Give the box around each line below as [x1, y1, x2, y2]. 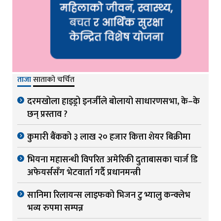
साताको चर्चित [33, 73, 74, 87]
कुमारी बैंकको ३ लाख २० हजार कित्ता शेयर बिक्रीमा [27, 130, 190, 145]
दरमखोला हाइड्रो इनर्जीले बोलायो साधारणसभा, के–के [27, 94, 200, 110]
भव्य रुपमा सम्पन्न [27, 201, 83, 216]
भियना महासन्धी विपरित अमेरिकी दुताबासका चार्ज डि [27, 152, 198, 168]
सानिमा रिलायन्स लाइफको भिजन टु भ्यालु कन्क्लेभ [27, 188, 190, 203]
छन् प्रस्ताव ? [27, 107, 68, 122]
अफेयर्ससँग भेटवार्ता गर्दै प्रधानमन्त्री [27, 165, 141, 181]
